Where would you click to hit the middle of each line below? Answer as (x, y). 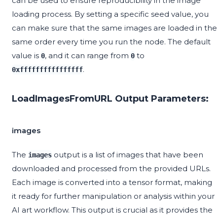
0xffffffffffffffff (47, 70)
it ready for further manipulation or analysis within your (113, 196)
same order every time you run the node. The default (111, 42)
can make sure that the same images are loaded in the (114, 28)
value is (26, 56)
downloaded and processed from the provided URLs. (111, 169)
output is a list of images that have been (128, 155)
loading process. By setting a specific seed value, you (110, 14)
